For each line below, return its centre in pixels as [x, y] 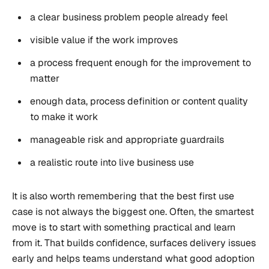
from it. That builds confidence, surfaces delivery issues [134, 243]
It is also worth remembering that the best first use [123, 196]
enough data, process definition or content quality [139, 101]
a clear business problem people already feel [129, 17]
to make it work [64, 117]
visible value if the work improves [104, 40]
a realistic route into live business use [112, 163]
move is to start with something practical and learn [124, 228]
